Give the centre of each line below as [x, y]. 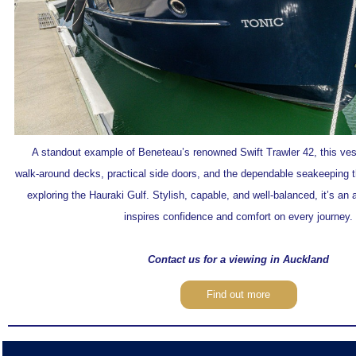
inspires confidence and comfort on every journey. [238, 217]
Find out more [238, 294]
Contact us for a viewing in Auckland [238, 259]
